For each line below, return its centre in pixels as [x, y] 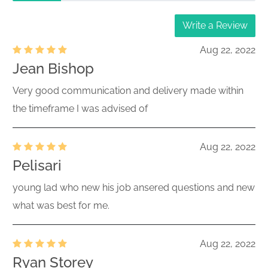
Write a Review [215, 25]
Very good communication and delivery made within [128, 91]
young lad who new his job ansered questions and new [134, 188]
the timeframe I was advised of [80, 109]
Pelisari [37, 165]
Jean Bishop [53, 68]
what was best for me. [61, 205]
